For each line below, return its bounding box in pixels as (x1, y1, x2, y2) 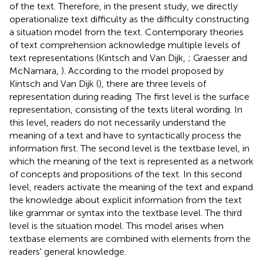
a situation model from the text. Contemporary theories (9, 26, 244, 38)
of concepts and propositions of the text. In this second (9, 168, 242, 180)
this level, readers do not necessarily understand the (9, 116, 226, 128)
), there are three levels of (99, 77, 206, 89)
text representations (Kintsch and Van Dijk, (9, 52, 188, 63)
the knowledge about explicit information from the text (9, 194, 242, 205)
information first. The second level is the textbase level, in (9, 142, 249, 154)
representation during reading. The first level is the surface (9, 90, 249, 102)
